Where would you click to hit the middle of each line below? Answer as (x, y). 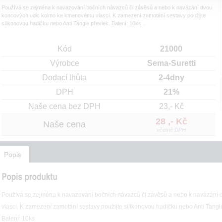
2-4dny (171, 78)
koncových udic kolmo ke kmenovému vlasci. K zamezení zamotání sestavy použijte (104, 15)
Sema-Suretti (171, 63)
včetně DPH (171, 130)
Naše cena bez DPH (64, 106)
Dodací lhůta (64, 78)
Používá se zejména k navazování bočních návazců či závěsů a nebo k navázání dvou (107, 7)
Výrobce (64, 63)
